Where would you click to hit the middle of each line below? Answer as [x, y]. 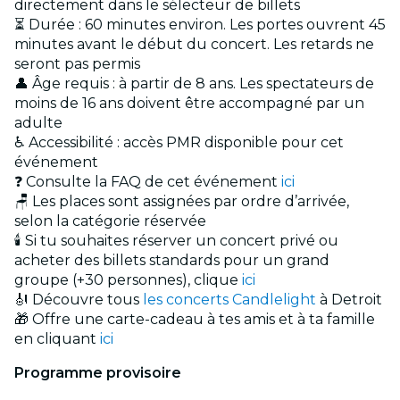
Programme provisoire [98, 373]
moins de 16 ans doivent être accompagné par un [189, 104]
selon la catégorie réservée [110, 221]
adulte [38, 123]
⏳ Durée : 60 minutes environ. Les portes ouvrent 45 [200, 25]
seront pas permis [77, 64]
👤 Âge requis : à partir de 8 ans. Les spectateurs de [194, 84]
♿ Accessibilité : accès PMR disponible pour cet [179, 143]
